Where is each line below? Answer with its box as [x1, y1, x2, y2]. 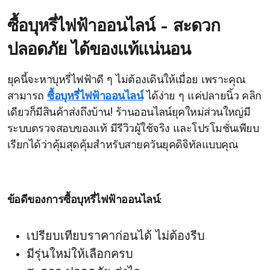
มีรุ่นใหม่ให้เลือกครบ [27, 249, 133, 261]
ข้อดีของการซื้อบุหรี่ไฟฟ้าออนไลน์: [7, 195, 162, 206]
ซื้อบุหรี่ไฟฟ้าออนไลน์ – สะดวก [7, 19, 220, 36]
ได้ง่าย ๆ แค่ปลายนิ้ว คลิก [143, 91, 262, 102]
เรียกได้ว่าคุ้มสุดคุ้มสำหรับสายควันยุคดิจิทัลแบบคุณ [7, 140, 239, 151]
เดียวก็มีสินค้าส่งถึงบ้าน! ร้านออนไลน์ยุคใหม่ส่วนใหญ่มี [7, 107, 251, 119]
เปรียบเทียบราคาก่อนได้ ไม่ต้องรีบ [27, 231, 205, 243]
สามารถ [7, 91, 48, 102]
